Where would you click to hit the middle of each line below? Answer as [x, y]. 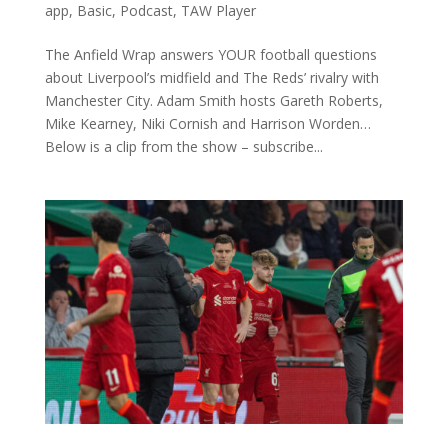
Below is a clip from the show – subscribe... [183, 146]
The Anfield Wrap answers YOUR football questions [210, 54]
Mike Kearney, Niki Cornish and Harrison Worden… [207, 123]
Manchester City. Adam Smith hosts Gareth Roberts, [213, 100]
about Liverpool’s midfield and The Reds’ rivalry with [211, 77]
